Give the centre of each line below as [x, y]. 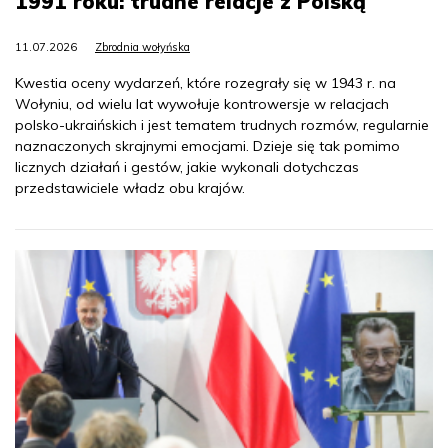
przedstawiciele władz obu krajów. [130, 187]
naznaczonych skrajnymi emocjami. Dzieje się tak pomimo [207, 145]
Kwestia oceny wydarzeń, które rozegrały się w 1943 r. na [205, 82]
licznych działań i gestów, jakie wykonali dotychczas [187, 166]
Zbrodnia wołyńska [142, 46]
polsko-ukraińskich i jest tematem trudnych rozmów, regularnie [222, 124]
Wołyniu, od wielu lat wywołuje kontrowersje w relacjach [202, 103]
